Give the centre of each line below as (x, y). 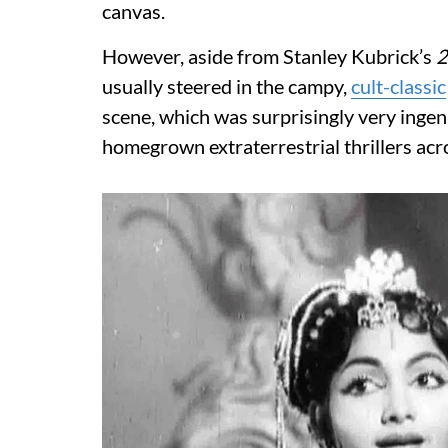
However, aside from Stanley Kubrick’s (269, 56)
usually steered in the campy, (226, 86)
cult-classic (398, 86)
